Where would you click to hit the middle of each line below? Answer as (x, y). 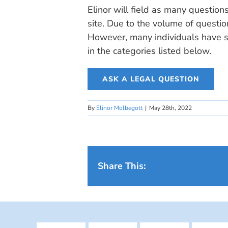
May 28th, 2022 (170, 108)
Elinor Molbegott (119, 108)
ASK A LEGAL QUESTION (151, 79)
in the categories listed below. (149, 51)
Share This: (122, 166)
